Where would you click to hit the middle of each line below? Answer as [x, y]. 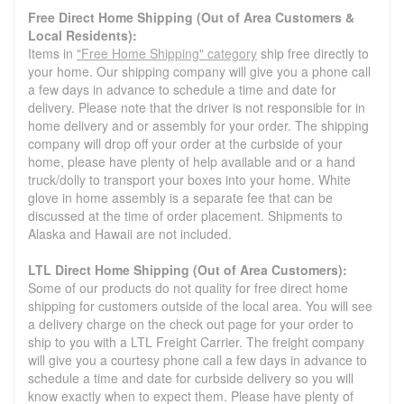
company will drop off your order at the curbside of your [185, 144]
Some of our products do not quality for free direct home [188, 288]
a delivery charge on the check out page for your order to [191, 324]
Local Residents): [83, 36]
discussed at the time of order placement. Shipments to [185, 216]
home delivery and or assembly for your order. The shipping [198, 126]
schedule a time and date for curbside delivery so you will [191, 378]
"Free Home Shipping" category [167, 54]
